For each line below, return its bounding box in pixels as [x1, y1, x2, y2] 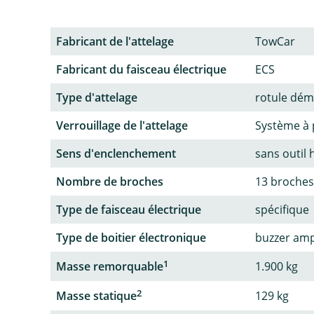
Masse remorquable [56, 258, 163, 274]
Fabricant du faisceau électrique [56, 61, 226, 77]
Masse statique [56, 288, 137, 304]
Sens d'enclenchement [56, 145, 176, 161]
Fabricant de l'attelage [56, 33, 174, 49]
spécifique [255, 201, 309, 217]
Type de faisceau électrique [56, 201, 201, 217]
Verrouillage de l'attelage [56, 117, 188, 133]
